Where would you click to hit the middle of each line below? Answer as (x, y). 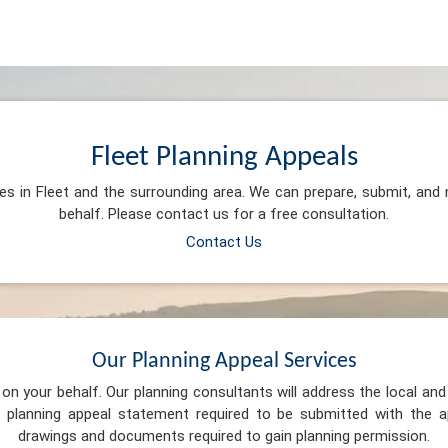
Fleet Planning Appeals (224, 157)
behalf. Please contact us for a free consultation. (224, 214)
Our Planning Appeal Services (224, 361)
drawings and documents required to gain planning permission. (224, 436)
